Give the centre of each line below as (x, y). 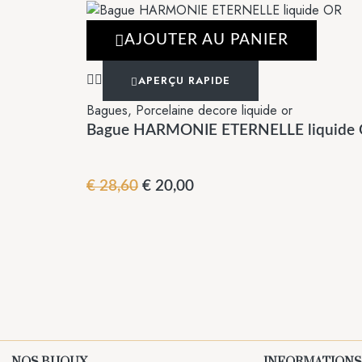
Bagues (107, 111)
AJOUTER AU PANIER (206, 40)
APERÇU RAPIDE (184, 81)
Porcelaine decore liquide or (214, 111)
